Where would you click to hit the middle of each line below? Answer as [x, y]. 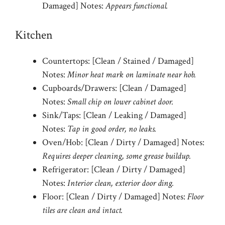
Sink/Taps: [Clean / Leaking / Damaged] [114, 115]
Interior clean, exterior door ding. [121, 183]
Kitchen [34, 35]
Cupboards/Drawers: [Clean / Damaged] [114, 88]
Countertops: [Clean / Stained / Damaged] [118, 61]
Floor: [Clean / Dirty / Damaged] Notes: [115, 197]
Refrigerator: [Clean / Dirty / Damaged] [114, 170]
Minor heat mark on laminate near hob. [132, 75]
